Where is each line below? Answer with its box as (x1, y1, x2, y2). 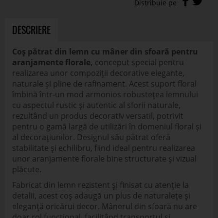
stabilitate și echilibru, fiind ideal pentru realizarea (12, 143, 195, 153)
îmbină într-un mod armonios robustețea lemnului (12, 89, 198, 100)
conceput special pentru (93, 57, 184, 68)
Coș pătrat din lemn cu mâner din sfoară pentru (12, 46, 198, 57)
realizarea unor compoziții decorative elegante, (12, 68, 184, 78)
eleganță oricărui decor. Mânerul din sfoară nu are (12, 201, 197, 212)
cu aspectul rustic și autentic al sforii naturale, (12, 100, 181, 110)
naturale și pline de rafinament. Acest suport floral (12, 78, 197, 89)
